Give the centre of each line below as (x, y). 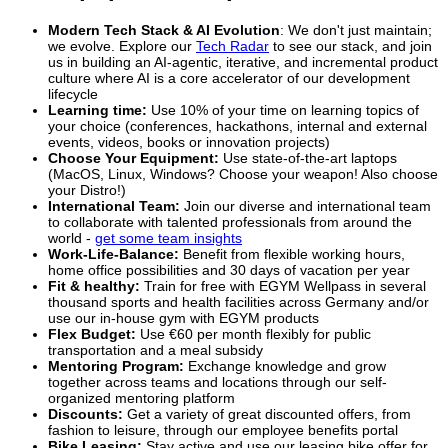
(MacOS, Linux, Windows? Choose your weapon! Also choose (243, 174)
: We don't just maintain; (356, 30)
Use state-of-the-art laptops (308, 158)
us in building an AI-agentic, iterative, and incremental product (243, 62)
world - (71, 238)
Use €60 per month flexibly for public (253, 334)
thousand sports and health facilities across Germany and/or (238, 302)
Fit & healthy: (96, 286)
